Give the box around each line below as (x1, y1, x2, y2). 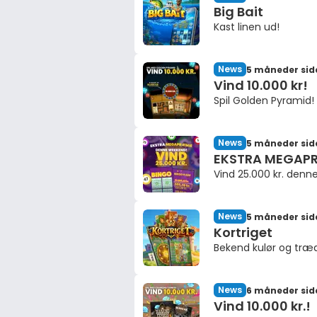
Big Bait (214, 3, 263, 21)
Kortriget (214, 224, 272, 241)
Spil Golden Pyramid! (214, 93, 314, 108)
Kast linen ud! (214, 20, 279, 34)
